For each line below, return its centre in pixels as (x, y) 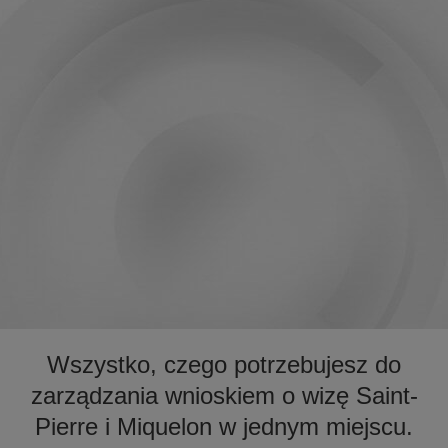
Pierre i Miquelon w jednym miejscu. (224, 426)
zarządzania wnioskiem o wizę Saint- (224, 395)
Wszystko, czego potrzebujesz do (224, 364)
